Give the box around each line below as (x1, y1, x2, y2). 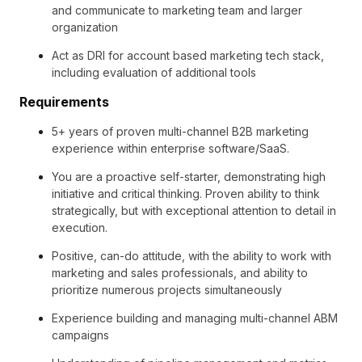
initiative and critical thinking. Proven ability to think (52, 187, 320, 200)
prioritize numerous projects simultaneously (52, 283, 282, 297)
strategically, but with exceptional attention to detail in (52, 204, 336, 217)
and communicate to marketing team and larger (52, 3, 302, 17)
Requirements (19, 94, 109, 110)
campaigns (52, 328, 109, 342)
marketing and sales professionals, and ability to (52, 266, 308, 280)
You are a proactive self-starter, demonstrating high (52, 170, 326, 183)
